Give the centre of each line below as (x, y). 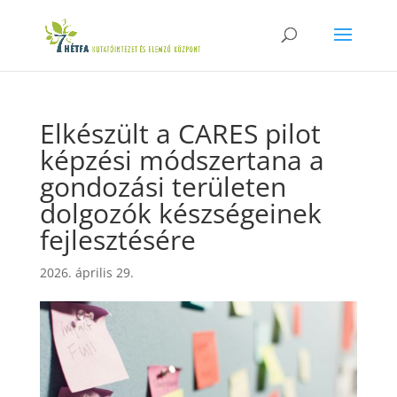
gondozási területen (163, 187)
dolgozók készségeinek (180, 213)
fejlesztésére (117, 240)
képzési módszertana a (182, 160)
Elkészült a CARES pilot (180, 133)
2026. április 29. (86, 272)
